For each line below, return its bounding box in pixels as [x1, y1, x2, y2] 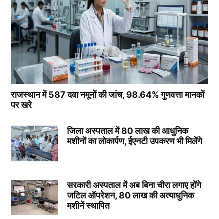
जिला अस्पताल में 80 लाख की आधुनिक [66, 126, 188, 136]
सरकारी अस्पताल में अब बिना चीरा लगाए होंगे [66, 180, 201, 191]
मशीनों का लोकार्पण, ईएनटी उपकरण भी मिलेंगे [66, 136, 202, 147]
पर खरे [11, 100, 32, 110]
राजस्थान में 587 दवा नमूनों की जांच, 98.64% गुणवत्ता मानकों [11, 89, 205, 100]
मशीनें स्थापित [66, 200, 109, 211]
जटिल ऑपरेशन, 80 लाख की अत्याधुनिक [66, 190, 194, 201]
